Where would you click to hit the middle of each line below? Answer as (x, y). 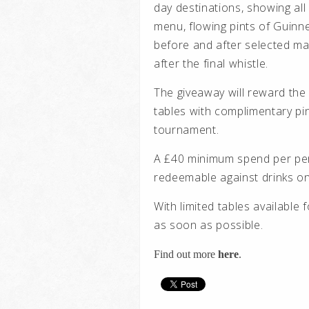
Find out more (186, 254)
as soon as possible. (209, 225)
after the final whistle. (211, 63)
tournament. (188, 130)
